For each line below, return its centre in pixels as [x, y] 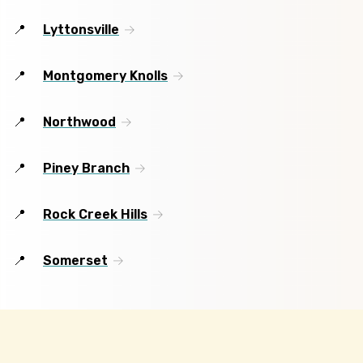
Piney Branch [86, 169]
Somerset [75, 261]
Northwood [79, 122]
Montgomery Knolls [105, 76]
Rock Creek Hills [95, 215]
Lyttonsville [81, 30]
